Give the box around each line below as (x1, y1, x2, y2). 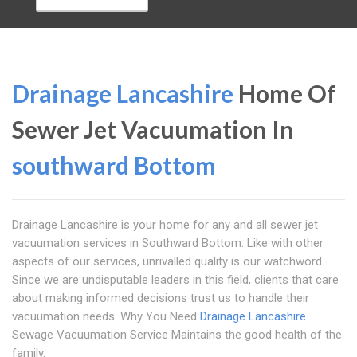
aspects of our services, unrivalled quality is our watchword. (12, 254, 324, 269)
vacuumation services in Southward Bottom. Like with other (12, 236, 324, 250)
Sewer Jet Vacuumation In (12, 115, 294, 143)
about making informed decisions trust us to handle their (12, 291, 309, 305)
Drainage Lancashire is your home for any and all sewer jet (12, 218, 318, 232)
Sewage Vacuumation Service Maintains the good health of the (12, 328, 342, 342)
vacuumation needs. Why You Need (12, 309, 200, 324)
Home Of (233, 79, 336, 108)
